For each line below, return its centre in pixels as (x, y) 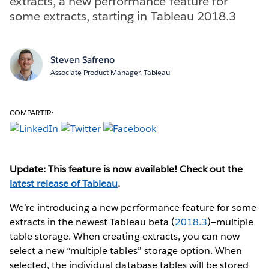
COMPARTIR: (32, 112)
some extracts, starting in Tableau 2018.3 (123, 16)
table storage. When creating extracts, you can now (125, 236)
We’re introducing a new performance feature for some (133, 207)
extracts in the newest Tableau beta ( (92, 222)
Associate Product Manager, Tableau (110, 72)
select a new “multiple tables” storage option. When (126, 250)
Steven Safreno (82, 59)
